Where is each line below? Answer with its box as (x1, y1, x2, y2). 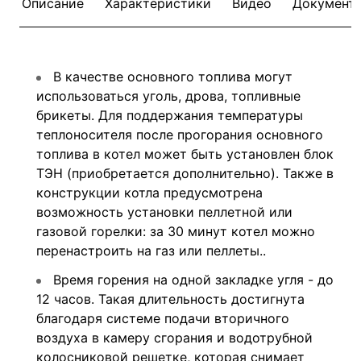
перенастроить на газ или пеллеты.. (36, 242, 266, 259)
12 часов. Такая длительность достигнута (36, 290, 305, 307)
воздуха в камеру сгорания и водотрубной (36, 329, 313, 346)
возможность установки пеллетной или (36, 203, 293, 220)
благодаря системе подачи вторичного (36, 309, 289, 326)
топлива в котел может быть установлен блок (36, 145, 334, 162)
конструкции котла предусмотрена (36, 184, 263, 201)
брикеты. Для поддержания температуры (36, 106, 303, 123)
